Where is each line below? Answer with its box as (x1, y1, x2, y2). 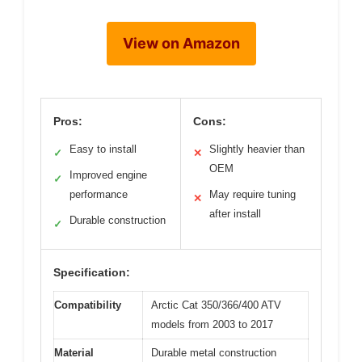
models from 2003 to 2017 (151, 318, 273, 330)
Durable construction (69, 213, 166, 226)
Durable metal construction (151, 346, 276, 359)
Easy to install (69, 142, 137, 155)
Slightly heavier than (209, 142, 305, 155)
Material (54, 346, 94, 359)
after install (209, 207, 261, 220)
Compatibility (54, 298, 121, 311)
